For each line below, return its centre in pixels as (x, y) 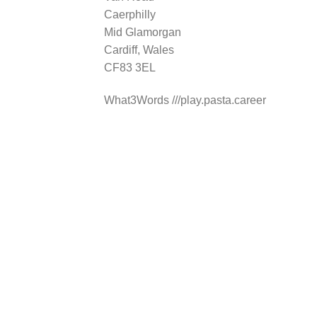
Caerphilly (130, 14)
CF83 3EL (130, 67)
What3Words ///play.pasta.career (185, 100)
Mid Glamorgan (143, 32)
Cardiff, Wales (139, 50)
